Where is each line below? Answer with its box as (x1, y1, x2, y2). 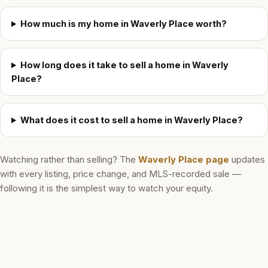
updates (229, 154, 265, 165)
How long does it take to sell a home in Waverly (20, 60, 229, 70)
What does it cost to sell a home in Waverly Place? (20, 115, 243, 125)
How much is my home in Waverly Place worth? (20, 19, 227, 29)
